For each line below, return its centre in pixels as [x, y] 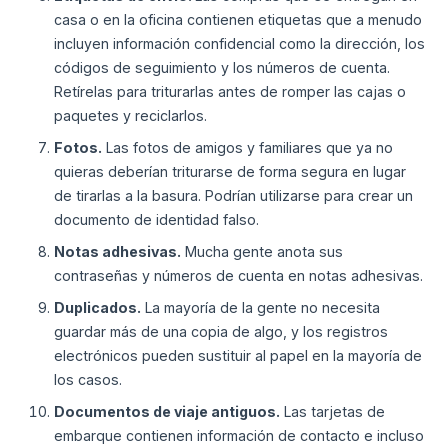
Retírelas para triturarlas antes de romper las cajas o [230, 92]
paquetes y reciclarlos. [131, 116]
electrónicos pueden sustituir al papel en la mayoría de [238, 356]
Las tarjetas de [333, 412]
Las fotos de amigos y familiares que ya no [248, 148]
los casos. [88, 380]
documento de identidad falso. [157, 220]
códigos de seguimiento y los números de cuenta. [222, 68]
